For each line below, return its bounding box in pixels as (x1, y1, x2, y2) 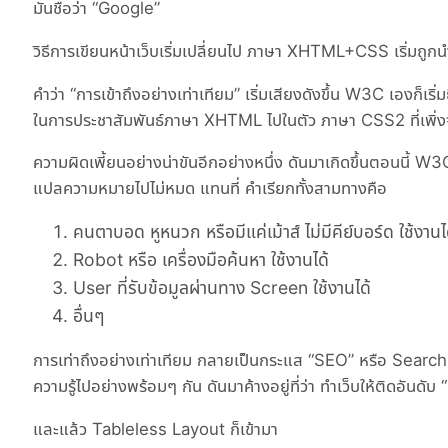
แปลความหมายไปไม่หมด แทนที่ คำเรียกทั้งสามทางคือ (33, 178, 387, 199)
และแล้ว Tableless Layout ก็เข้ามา (33, 418, 278, 439)
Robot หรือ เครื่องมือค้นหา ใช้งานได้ (73, 249, 329, 271)
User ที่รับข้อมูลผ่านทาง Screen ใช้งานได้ (73, 277, 371, 299)
